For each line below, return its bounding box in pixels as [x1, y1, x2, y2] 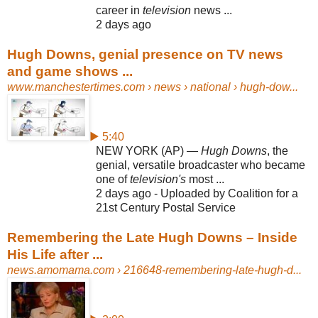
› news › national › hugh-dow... [145, 80, 298, 93]
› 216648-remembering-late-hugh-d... [114, 263, 302, 276]
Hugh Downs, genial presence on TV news [7, 46, 283, 62]
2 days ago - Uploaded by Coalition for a [96, 187, 298, 199]
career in [96, 4, 143, 16]
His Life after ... [7, 246, 103, 262]
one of [96, 172, 130, 185]
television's [130, 172, 186, 185]
